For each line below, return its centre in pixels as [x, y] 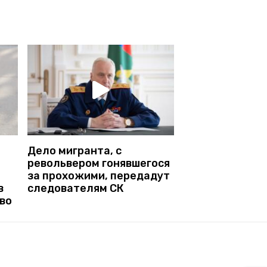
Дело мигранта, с [74, 150]
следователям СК [76, 188]
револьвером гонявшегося [99, 163]
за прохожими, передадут [99, 176]
